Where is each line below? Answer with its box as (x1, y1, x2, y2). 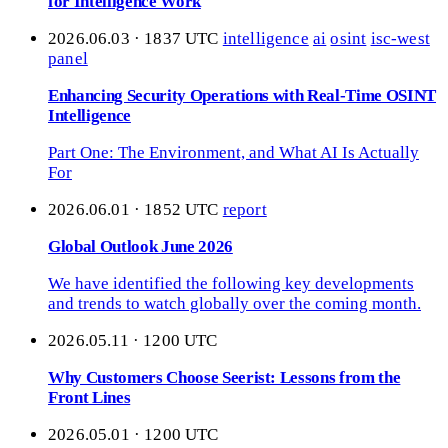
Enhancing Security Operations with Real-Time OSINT (48, 86, 437, 106)
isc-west (370, 29, 430, 49)
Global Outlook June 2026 (48, 237, 233, 257)
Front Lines (48, 388, 131, 408)
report (222, 200, 267, 220)
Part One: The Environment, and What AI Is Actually (48, 143, 419, 163)
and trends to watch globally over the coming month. (48, 294, 421, 314)
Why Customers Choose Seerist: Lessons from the (48, 368, 401, 388)
